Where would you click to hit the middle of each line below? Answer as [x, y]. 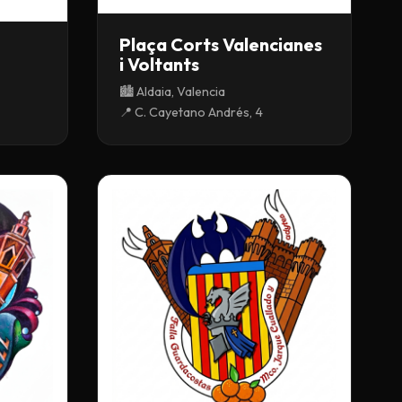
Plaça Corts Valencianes [221, 44]
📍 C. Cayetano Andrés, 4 [191, 112]
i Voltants [159, 64]
